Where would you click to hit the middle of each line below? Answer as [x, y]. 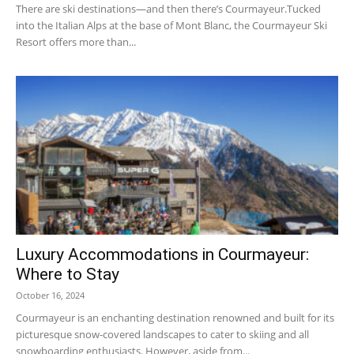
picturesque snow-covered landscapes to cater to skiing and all [162, 335]
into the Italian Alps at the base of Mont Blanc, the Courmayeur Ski [171, 25]
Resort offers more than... [76, 41]
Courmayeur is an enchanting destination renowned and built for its [175, 318]
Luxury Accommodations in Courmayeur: [162, 255]
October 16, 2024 [50, 296]
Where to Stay [68, 275]
